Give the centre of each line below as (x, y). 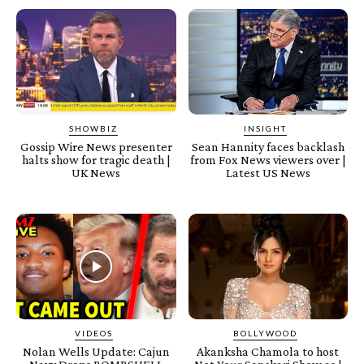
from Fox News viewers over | (268, 160)
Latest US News (268, 173)
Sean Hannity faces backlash (268, 147)
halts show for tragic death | (96, 160)
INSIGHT (266, 129)
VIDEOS (93, 333)
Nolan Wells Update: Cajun (96, 351)
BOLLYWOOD (266, 333)
